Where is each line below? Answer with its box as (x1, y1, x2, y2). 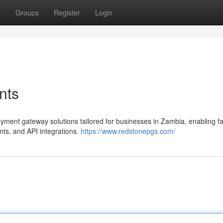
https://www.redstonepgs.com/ (81, 126, 175, 136)
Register (54, 7, 80, 17)
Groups (15, 7, 39, 17)
